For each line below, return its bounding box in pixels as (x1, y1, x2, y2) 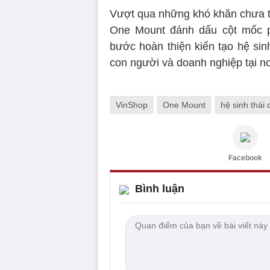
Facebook (228, 154, 262, 163)
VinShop (116, 100, 148, 110)
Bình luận (135, 183, 184, 195)
